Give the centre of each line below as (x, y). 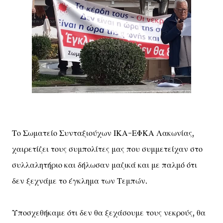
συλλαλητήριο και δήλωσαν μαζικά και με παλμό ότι (105, 165)
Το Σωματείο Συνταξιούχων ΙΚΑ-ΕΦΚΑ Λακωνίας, (103, 133)
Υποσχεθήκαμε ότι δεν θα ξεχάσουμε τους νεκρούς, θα (109, 213)
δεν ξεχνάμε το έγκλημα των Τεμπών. (80, 181)
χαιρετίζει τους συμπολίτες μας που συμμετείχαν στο (107, 149)
